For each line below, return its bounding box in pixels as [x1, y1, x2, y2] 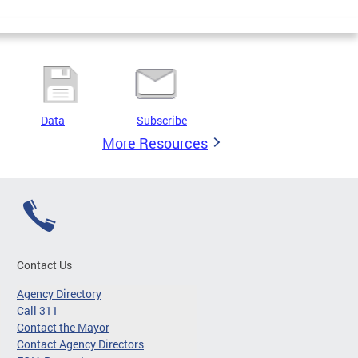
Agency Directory [17, 285, 101, 301]
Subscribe [137, 112, 187, 128]
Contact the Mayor [17, 319, 109, 335]
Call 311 [17, 302, 58, 318]
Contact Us [17, 257, 72, 272]
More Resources [102, 133, 208, 153]
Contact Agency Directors [17, 336, 144, 352]
